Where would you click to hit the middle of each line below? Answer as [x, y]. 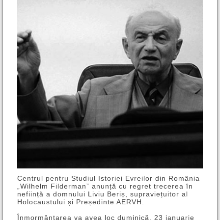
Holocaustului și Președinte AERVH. [81, 202]
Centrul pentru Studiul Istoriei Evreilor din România [109, 178]
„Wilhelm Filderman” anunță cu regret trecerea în [105, 186]
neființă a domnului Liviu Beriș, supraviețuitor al [103, 194]
